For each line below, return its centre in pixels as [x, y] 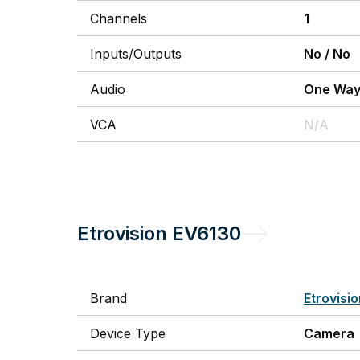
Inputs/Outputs [136, 54]
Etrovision [122, 233]
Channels [119, 18]
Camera [329, 333]
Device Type [128, 333]
